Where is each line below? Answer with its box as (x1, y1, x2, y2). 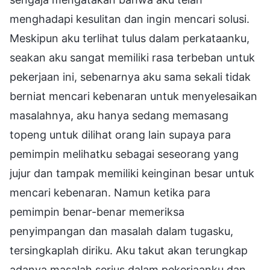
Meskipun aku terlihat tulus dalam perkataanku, (10, 31, 250, 45)
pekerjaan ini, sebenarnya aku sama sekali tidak (10, 70, 251, 83)
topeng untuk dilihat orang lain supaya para (10, 128, 231, 141)
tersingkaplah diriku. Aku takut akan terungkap (10, 243, 248, 257)
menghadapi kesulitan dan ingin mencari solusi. (10, 12, 250, 25)
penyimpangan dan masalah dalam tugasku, (10, 224, 233, 237)
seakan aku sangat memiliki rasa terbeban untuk (10, 51, 255, 64)
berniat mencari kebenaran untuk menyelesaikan (10, 89, 257, 102)
